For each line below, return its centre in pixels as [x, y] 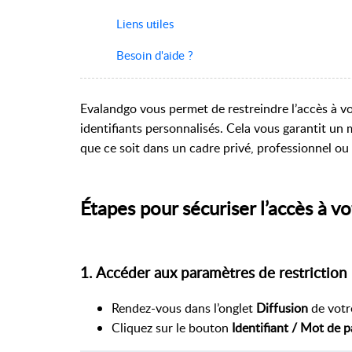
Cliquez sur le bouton [172, 328]
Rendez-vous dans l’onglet [184, 308]
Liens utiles [145, 23]
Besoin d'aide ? [154, 55]
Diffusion [282, 308]
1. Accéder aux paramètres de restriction [214, 272]
